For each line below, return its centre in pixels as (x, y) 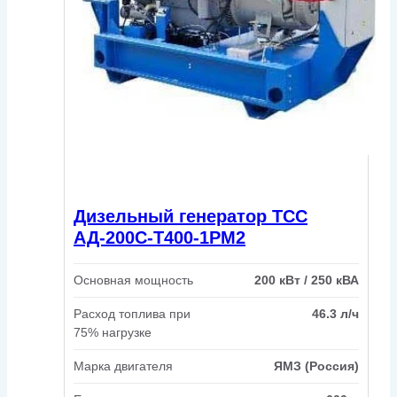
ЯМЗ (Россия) (316, 366)
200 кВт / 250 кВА (307, 280)
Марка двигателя (123, 366)
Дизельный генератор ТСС (191, 217)
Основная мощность (133, 280)
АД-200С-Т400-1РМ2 (160, 238)
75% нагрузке (113, 332)
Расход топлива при (132, 313)
